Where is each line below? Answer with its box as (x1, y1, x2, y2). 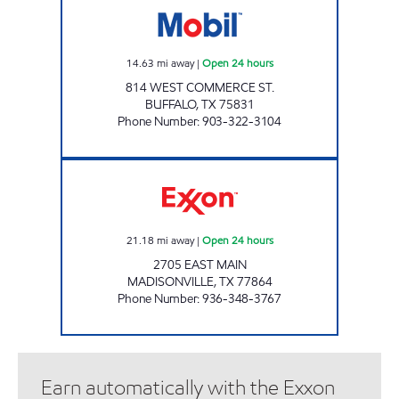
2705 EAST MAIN (152, 256, 247, 273)
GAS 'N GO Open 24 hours (199, 159, 313, 174)
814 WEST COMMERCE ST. (125, 78, 274, 96)
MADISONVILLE (126, 273, 214, 290)
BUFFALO (144, 95, 196, 113)
